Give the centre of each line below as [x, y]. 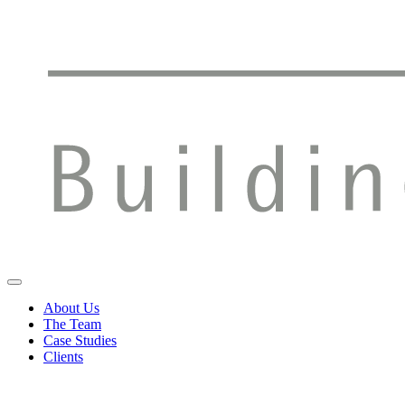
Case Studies [80, 340]
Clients [63, 356]
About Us [71, 307]
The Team [72, 324]
